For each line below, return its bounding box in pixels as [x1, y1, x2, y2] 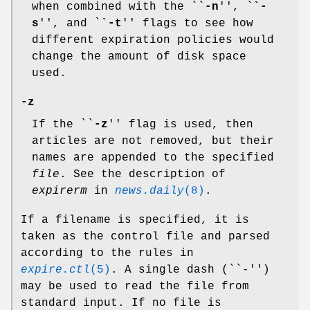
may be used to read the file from [21, 280, 249, 293]
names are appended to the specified [32, 152, 274, 165]
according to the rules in [21, 247, 194, 260]
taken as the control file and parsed [21, 230, 270, 244]
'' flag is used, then [108, 118, 253, 131]
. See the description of [60, 168, 226, 181]
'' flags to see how [122, 17, 253, 30]
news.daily [115, 185, 184, 198]
